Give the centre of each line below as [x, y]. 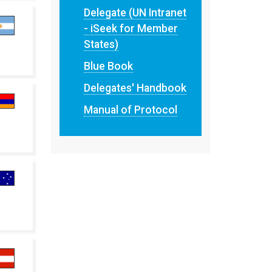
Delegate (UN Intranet [135, 13]
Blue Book [108, 66]
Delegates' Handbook [135, 88]
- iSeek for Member [131, 29]
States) [101, 45]
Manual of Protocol [130, 110]
